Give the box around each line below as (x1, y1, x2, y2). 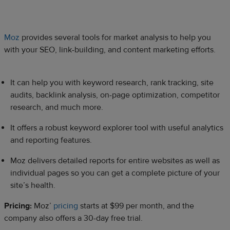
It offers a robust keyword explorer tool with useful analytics (10, 122, 223, 133)
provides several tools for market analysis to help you (20, 32, 211, 43)
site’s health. (10, 180, 57, 190)
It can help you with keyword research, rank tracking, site (10, 77, 214, 88)
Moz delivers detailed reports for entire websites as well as (10, 155, 220, 166)
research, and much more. (10, 102, 105, 112)
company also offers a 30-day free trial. (4, 213, 143, 223)
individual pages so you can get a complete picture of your (10, 167, 220, 178)
